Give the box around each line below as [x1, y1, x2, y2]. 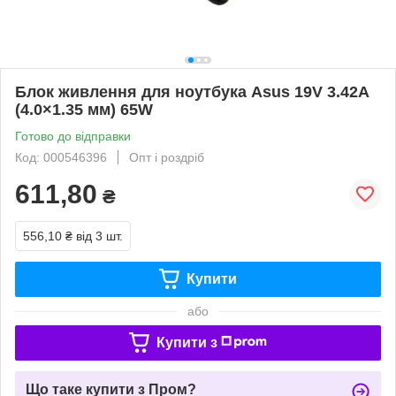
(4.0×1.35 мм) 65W [15, 100, 153, 118]
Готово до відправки [15, 128, 131, 143]
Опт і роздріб [129, 149, 204, 164]
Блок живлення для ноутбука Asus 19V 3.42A [15, 82, 369, 101]
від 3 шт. [76, 228, 123, 243]
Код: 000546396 [15, 149, 107, 164]
